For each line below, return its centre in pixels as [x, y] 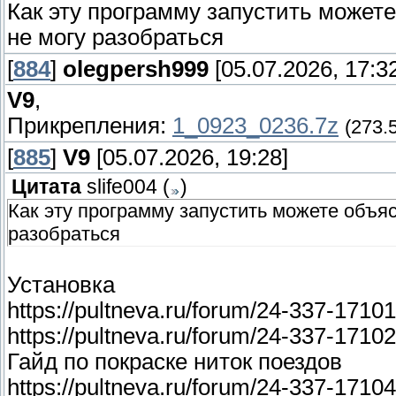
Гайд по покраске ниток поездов [175, 362]
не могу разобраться [115, 38]
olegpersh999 [136, 69]
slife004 [122, 187]
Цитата [46, 187]
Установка [61, 285]
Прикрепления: [90, 126]
